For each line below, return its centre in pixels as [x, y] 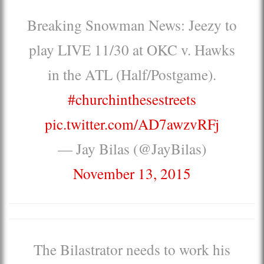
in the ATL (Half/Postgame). [132, 74]
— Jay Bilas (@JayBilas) [132, 148]
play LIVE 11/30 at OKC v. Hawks [132, 49]
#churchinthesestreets [132, 99]
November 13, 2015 [132, 173]
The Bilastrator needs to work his [132, 249]
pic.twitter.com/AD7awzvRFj [132, 123]
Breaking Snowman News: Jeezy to [132, 24]
